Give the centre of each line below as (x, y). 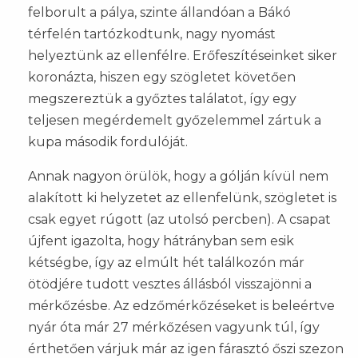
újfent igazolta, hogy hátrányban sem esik (161, 241)
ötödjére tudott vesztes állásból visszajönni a (170, 284)
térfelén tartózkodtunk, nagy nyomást (152, 34)
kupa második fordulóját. (109, 142)
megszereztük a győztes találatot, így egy (162, 99)
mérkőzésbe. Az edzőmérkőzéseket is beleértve (181, 306)
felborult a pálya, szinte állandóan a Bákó (159, 13)
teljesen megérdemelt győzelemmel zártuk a (175, 121)
